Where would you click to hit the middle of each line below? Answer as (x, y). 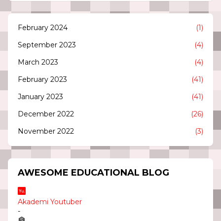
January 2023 (40, 97)
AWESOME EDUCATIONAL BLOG (93, 173)
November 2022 (46, 131)
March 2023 (38, 62)
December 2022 (46, 114)
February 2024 (43, 28)
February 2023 (42, 80)
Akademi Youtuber (50, 202)
